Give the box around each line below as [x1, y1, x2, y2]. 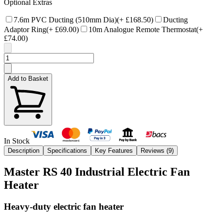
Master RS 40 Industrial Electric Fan [4, 165, 190, 178]
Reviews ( [141, 146, 168, 154]
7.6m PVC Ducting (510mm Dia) [14, 15, 117, 24]
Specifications [47, 146, 87, 154]
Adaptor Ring [4, 25, 46, 34]
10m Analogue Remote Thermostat [89, 25, 196, 34]
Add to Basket [8, 74, 48, 82]
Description [8, 146, 39, 154]
